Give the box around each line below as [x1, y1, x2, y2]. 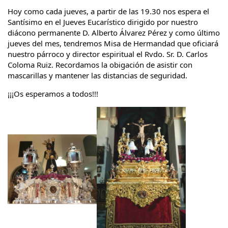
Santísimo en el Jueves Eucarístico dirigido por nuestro [8, 16, 198, 27]
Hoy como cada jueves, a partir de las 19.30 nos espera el [8, 6, 209, 16]
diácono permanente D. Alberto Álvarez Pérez [8, 27, 169, 38]
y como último [169, 27, 220, 38]
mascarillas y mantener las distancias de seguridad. [8, 70, 187, 80]
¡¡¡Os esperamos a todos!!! [8, 88, 98, 99]
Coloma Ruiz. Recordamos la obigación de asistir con [8, 59, 192, 70]
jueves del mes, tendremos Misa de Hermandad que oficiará [8, 38, 218, 48]
